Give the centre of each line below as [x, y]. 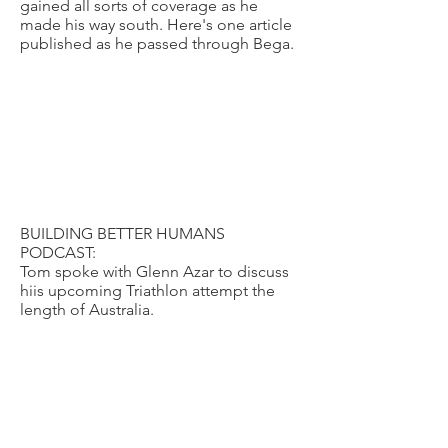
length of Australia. [89, 309]
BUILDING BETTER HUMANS [122, 233]
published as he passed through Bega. [157, 43]
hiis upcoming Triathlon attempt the [147, 290]
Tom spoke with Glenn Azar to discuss [154, 271]
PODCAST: [58, 252]
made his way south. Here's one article [156, 24]
